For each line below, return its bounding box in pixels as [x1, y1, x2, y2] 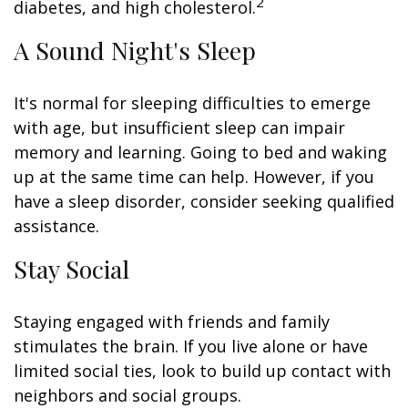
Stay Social [14, 252, 129, 285]
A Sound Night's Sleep [14, 34, 256, 66]
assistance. [14, 215, 99, 237]
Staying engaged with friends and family [14, 311, 330, 332]
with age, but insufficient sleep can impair [14, 117, 345, 138]
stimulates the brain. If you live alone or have [14, 335, 368, 357]
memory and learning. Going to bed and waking [14, 141, 387, 163]
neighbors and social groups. [14, 384, 241, 406]
